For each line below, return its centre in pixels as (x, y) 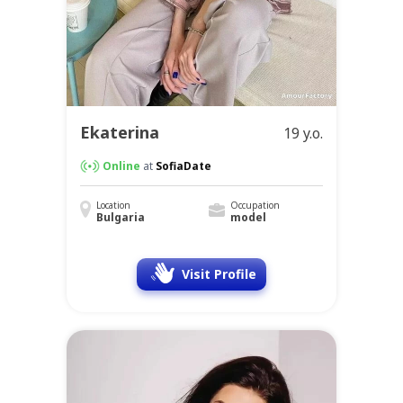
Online (121, 166)
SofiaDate (184, 166)
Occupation (255, 206)
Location (113, 206)
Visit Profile (219, 274)
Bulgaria (121, 218)
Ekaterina (120, 133)
